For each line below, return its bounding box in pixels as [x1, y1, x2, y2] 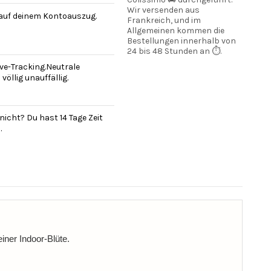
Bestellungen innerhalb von [126, 36, 236, 47]
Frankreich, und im [126, 15, 201, 26]
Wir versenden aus [126, 5, 200, 16]
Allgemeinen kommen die [126, 25, 224, 36]
